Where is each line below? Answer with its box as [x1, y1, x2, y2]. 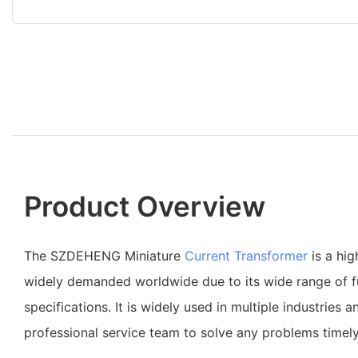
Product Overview [24, 189, 265, 223]
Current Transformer [185, 247, 308, 264]
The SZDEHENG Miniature [24, 247, 185, 264]
